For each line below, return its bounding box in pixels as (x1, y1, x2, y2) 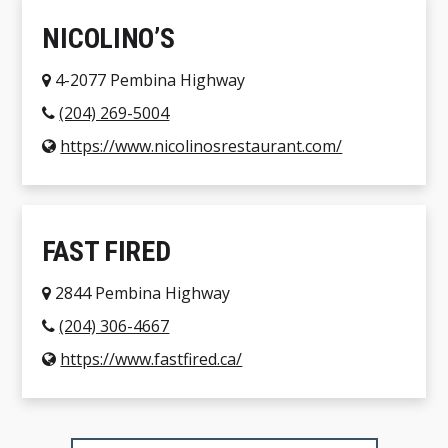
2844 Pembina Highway (51, 282, 231, 305)
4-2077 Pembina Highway (51, 69, 246, 92)
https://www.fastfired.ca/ (60, 348, 243, 371)
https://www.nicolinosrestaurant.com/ (60, 135, 343, 158)
